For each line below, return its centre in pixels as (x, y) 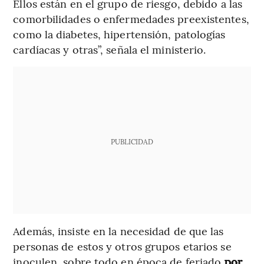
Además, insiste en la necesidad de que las (118, 231)
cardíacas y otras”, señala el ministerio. (110, 49)
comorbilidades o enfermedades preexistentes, (131, 19)
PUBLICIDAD (132, 142)
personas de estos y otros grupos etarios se (122, 246)
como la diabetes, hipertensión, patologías (119, 34)
